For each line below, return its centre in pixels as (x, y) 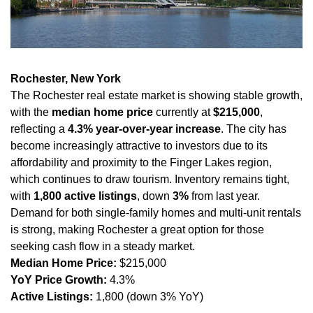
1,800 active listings (85, 196)
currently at (183, 112)
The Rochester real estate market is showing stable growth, (156, 95)
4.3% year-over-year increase (144, 129)
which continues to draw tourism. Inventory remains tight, (150, 179)
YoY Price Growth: (59, 279)
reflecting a (39, 129)
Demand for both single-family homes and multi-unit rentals (156, 212)
